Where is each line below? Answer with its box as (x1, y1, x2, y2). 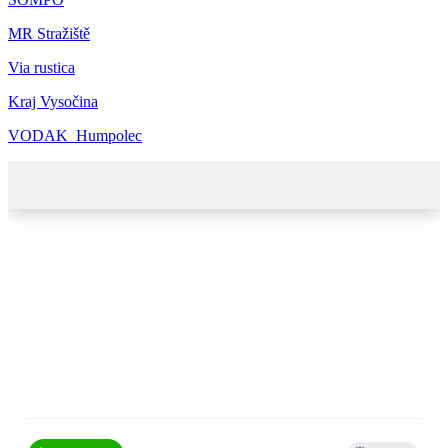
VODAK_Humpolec (8, 126, 142, 144)
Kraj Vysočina (8, 92, 98, 110)
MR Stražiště (8, 24, 90, 42)
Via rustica (8, 58, 75, 76)
